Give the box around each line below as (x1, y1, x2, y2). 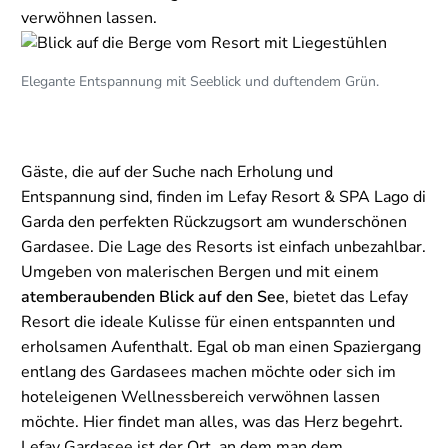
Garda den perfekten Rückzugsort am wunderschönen (21, 211, 407, 234)
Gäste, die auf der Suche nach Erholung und (21, 161, 333, 184)
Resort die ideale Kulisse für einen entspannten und (21, 311, 395, 334)
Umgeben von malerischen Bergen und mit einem (21, 261, 379, 284)
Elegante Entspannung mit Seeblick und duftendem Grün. (21, 72, 379, 92)
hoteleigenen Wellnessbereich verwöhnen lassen (21, 386, 380, 409)
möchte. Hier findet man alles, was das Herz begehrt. (21, 411, 403, 434)
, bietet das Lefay (285, 286, 408, 309)
